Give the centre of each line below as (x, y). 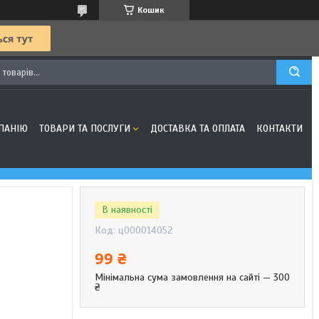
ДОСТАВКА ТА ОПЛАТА (198, 129)
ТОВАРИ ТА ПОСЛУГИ (85, 129)
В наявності (127, 210)
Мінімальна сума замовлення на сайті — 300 (192, 277)
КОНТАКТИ (279, 129)
